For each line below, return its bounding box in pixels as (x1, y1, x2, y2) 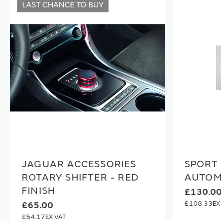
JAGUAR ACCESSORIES (22, 158, 137, 170)
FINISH (22, 184, 56, 197)
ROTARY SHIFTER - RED (22, 171, 139, 184)
